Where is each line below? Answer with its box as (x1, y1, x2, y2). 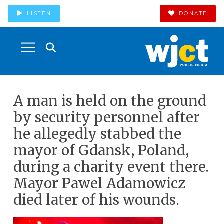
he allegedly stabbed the (13, 125, 181, 143)
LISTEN (26, 10, 52, 17)
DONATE (178, 10, 208, 17)
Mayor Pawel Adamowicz (13, 174, 185, 192)
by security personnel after (13, 108, 200, 126)
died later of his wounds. (13, 191, 179, 209)
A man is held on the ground (13, 92, 206, 110)
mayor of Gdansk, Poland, (13, 141, 189, 159)
